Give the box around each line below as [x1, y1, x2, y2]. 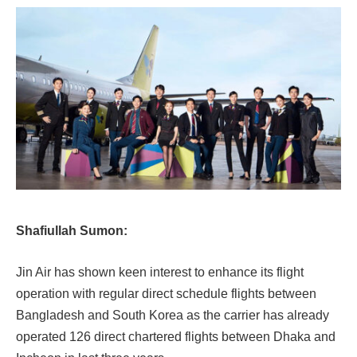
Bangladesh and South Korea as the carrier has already [16, 308, 329, 322]
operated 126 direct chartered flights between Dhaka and [16, 329, 335, 343]
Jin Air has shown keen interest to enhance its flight [16, 265, 304, 279]
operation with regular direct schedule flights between [16, 286, 316, 300]
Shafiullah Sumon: [16, 224, 127, 238]
